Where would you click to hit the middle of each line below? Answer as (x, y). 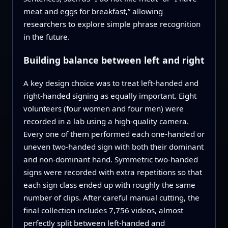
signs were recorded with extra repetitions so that (112, 172)
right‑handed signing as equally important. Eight (110, 96)
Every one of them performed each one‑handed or (114, 134)
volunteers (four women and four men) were (103, 109)
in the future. (46, 37)
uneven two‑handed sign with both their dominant (113, 147)
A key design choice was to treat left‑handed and (111, 83)
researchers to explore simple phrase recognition (112, 24)
